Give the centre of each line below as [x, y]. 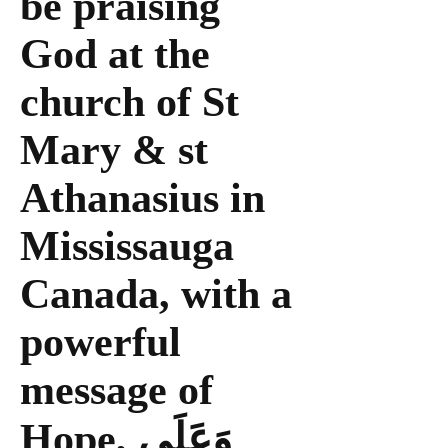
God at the [115, 54]
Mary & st [114, 150]
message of [116, 390]
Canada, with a [156, 294]
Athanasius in [142, 198]
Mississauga [127, 246]
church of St [129, 102]
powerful [100, 342]
